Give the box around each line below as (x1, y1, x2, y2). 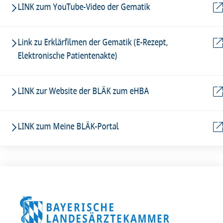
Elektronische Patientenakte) (18, 49, 117, 62)
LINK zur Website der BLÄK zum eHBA (18, 85, 149, 97)
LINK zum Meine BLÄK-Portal (18, 120, 119, 132)
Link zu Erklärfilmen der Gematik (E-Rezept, (18, 36, 168, 48)
